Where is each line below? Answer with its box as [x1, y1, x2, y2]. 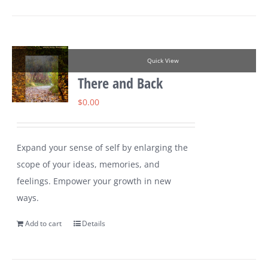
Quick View [147, 57, 179, 65]
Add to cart [25, 218, 62, 229]
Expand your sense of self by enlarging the [17, 142, 188, 154]
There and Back [78, 73, 163, 93]
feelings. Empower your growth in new [17, 175, 172, 187]
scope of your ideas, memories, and [17, 159, 160, 170]
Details [82, 218, 106, 229]
